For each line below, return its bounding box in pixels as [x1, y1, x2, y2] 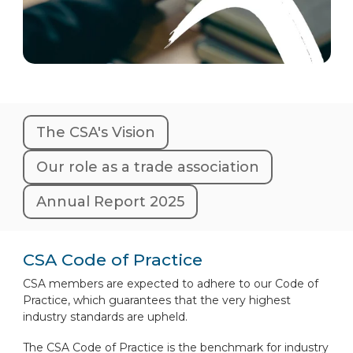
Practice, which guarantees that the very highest [22, 293, 291, 307]
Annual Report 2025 [35, 193, 184, 210]
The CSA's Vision [35, 124, 155, 141]
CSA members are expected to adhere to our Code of [22, 277, 318, 291]
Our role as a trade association [35, 158, 259, 176]
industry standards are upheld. [22, 310, 188, 324]
